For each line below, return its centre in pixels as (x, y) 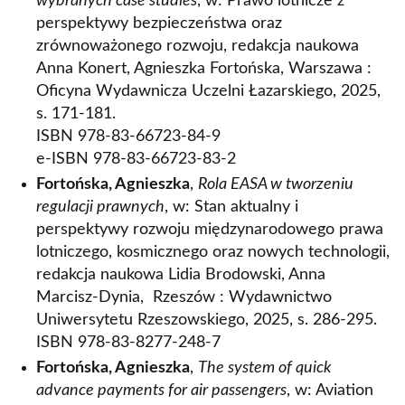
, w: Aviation (330, 391)
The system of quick (265, 368)
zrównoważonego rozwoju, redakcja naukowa (198, 46)
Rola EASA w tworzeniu (276, 184)
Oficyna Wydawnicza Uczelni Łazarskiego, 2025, (208, 91)
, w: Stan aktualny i (231, 207)
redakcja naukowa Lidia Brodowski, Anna (181, 275)
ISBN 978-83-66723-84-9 (128, 137)
